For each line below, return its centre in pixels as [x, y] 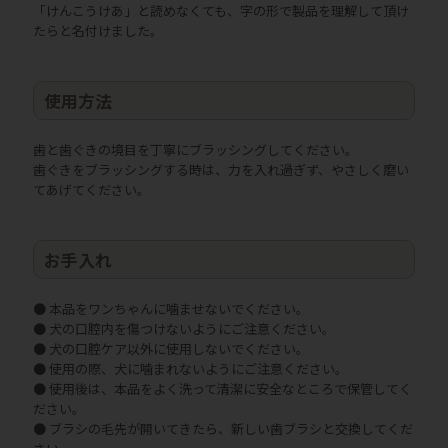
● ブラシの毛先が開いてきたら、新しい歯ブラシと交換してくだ [223, 428]
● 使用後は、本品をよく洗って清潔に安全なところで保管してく [222, 388]
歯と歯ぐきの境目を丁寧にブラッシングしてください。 [195, 149]
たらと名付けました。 [98, 30]
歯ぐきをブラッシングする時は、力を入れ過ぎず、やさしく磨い [221, 169]
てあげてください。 [91, 189]
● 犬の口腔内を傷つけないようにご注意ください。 [184, 328]
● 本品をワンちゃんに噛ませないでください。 [171, 308]
